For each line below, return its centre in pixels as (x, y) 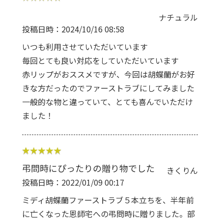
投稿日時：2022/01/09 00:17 (73, 182)
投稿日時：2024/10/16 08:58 (73, 29)
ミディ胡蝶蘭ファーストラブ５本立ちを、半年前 (108, 200)
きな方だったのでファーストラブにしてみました (108, 88)
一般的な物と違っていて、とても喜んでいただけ (108, 102)
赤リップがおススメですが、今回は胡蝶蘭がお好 (109, 74)
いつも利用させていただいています (85, 47)
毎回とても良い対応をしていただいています (100, 61)
